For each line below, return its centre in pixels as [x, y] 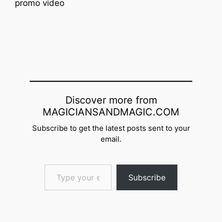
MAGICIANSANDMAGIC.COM [111, 112]
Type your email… [58, 164]
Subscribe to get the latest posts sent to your [111, 128]
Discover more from [111, 100]
